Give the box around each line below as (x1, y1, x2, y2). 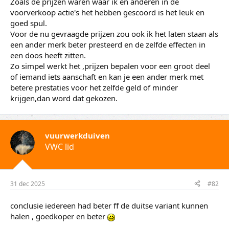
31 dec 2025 (10, 179, 45, 188)
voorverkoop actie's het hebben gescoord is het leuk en (10, 7, 204, 18)
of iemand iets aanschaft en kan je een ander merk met (10, 72, 203, 82)
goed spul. (10, 18, 47, 29)
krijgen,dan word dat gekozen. (10, 93, 118, 104)
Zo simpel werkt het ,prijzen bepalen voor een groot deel (10, 61, 210, 72)
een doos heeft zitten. (10, 50, 86, 61)
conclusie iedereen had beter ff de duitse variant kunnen (10, 200, 208, 211)
